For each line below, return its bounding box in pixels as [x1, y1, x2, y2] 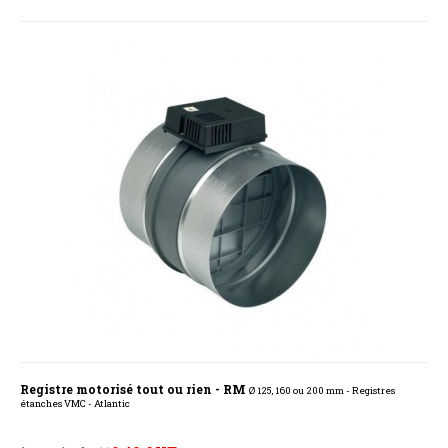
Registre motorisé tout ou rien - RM [20, 381, 249, 398]
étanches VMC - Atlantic [20, 397, 130, 411]
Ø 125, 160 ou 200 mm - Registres [249, 384, 395, 398]
